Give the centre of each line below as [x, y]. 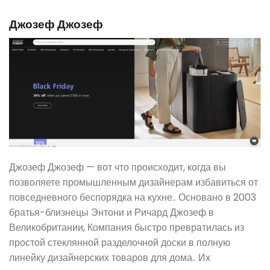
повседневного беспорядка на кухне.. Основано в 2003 [133, 197]
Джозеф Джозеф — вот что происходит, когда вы [118, 167]
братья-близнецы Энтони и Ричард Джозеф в [111, 212]
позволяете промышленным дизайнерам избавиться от [133, 182]
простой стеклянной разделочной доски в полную [120, 242]
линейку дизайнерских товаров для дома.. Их [110, 257]
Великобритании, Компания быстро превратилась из [127, 227]
